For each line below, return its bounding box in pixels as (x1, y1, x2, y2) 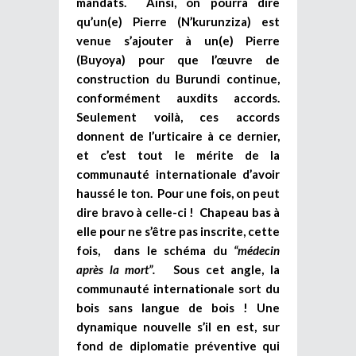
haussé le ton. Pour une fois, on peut (76, 185, 280, 200)
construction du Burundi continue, (76, 71, 280, 86)
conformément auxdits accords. (76, 90, 280, 105)
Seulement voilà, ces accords (76, 109, 280, 124)
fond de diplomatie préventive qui (76, 338, 280, 353)
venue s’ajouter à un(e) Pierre (76, 33, 280, 48)
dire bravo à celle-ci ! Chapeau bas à (76, 204, 280, 219)
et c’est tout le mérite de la (76, 147, 280, 162)
